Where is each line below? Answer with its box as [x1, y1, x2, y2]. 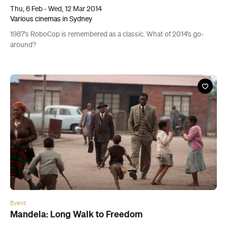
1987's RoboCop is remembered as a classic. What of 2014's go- [10, 30, 204, 38]
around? [10, 41, 36, 49]
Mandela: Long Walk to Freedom [10, 209, 143, 220]
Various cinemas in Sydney [10, 15, 92, 23]
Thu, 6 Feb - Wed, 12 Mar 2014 [10, 5, 102, 13]
